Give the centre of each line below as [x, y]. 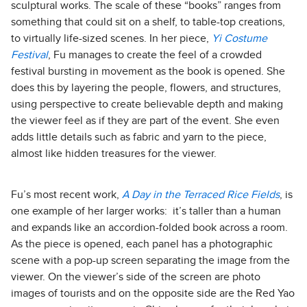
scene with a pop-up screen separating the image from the [150, 261]
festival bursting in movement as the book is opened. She [148, 72]
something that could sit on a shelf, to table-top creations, [148, 22]
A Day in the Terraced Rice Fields [201, 195]
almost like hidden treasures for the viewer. [114, 154]
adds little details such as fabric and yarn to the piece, [139, 137]
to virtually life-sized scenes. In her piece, [111, 39]
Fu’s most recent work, [66, 195]
